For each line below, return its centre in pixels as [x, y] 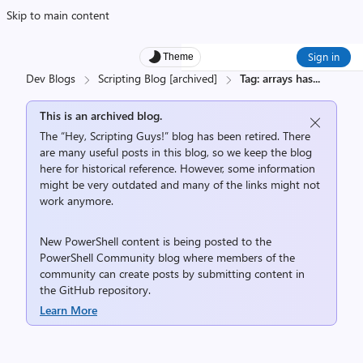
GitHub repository [104, 290]
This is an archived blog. [101, 115]
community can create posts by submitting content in [172, 273]
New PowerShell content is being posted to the [156, 241]
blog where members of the [225, 257]
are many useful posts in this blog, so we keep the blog [176, 152]
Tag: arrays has [276, 78]
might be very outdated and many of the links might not [180, 184]
